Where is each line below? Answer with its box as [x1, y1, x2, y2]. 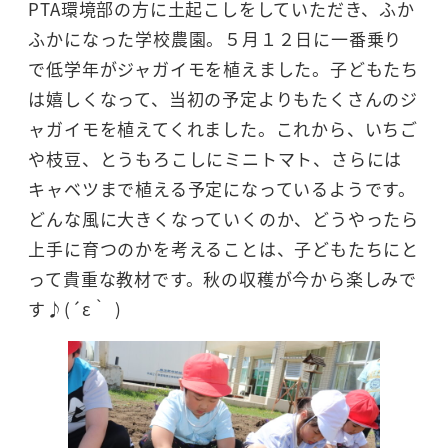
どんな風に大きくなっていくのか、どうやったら [28, 205, 419, 231]
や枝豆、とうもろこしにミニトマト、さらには [28, 145, 403, 171]
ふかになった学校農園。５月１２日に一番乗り [28, 25, 403, 51]
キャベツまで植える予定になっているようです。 [28, 175, 416, 201]
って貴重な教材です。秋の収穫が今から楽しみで [28, 265, 417, 291]
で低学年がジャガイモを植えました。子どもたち [28, 55, 419, 81]
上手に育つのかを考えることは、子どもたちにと [28, 235, 419, 261]
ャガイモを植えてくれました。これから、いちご [28, 115, 418, 141]
